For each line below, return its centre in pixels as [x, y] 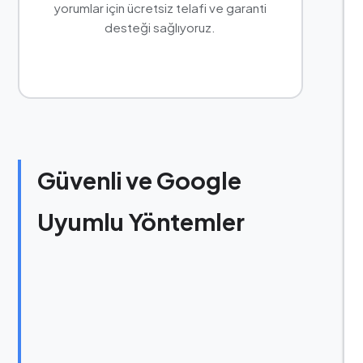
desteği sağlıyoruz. [160, 27]
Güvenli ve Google [139, 179]
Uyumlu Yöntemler [141, 221]
